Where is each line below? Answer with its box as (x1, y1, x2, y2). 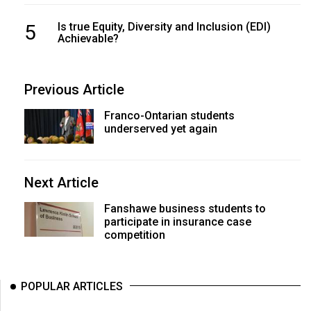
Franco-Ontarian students (103, 109, 235, 122)
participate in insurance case (103, 215, 251, 228)
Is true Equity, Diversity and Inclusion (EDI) (57, 20, 271, 33)
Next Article (24, 174, 99, 191)
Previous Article (24, 81, 124, 98)
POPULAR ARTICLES (21, 280, 123, 293)
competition (103, 228, 165, 242)
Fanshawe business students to (103, 202, 266, 215)
